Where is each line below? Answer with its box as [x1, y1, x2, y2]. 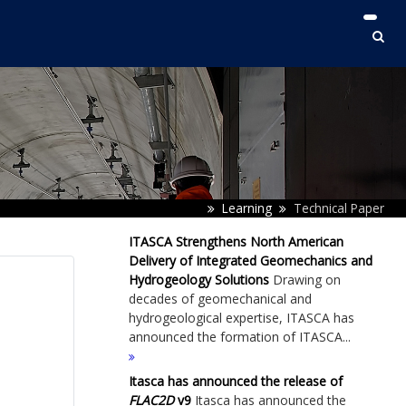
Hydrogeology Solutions [129, 271, 269, 288]
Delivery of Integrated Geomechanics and [129, 252, 372, 269]
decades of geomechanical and [129, 290, 312, 307]
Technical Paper [294, 199, 384, 217]
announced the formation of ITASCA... [129, 328, 351, 345]
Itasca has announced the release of [129, 372, 343, 390]
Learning [222, 199, 272, 217]
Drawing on [269, 271, 341, 288]
